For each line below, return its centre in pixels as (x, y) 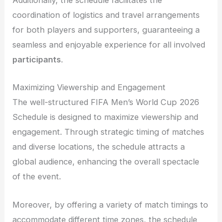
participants (37, 60)
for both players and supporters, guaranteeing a (106, 30)
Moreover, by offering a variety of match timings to (111, 204)
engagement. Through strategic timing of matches (109, 132)
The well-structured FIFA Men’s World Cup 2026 (106, 102)
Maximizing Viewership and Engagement (89, 87)
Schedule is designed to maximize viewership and (106, 117)
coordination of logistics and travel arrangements (106, 15)
